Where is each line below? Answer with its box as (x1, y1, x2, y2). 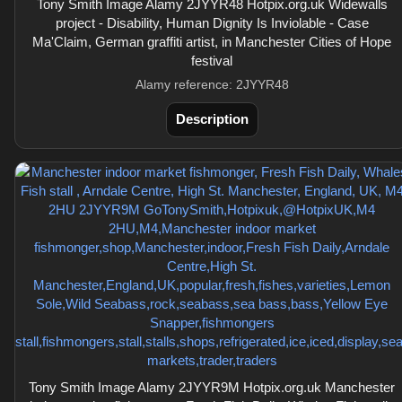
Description (175, 111, 249, 127)
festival (191, 53, 232, 68)
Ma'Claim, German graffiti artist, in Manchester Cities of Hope (32, 34, 391, 49)
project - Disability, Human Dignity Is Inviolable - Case (55, 15, 369, 31)
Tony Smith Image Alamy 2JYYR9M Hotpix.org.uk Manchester (29, 380, 395, 395)
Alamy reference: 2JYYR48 (135, 77, 289, 92)
